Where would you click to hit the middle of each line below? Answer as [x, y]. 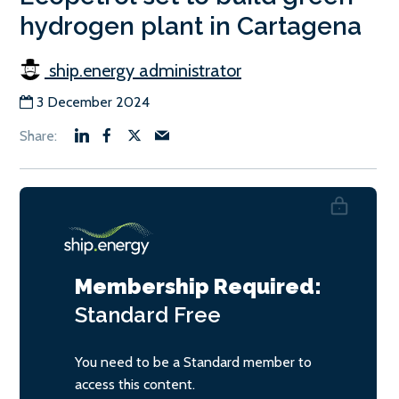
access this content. [135, 384]
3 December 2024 [93, 102]
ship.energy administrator [143, 70]
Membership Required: [198, 286]
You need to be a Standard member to [193, 362]
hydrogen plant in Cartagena [191, 26]
